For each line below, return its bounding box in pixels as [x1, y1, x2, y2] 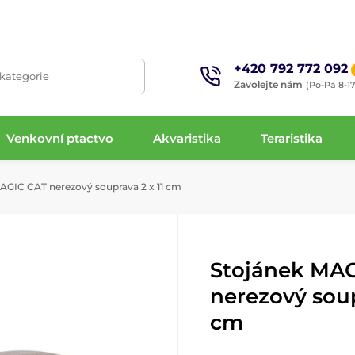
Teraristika [261, 130, 323, 146]
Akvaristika [153, 130, 222, 146]
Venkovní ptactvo [6, 130, 113, 146]
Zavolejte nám [234, 78, 303, 90]
